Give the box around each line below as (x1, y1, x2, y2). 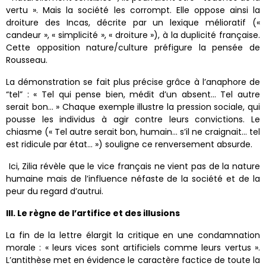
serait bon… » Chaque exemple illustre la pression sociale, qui (6, 101, 260, 113)
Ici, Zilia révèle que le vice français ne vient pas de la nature (6, 160, 260, 173)
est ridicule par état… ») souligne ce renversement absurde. (6, 138, 252, 151)
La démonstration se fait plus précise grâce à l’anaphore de (6, 76, 260, 88)
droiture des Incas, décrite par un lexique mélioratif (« (6, 17, 260, 29)
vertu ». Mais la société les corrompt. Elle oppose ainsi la (6, 4, 260, 17)
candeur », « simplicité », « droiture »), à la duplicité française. (6, 29, 260, 42)
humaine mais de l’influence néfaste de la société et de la (6, 173, 260, 185)
